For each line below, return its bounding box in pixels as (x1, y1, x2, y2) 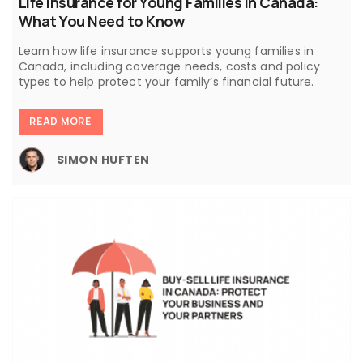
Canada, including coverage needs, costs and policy (18, 58, 320, 75)
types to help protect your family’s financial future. (18, 74, 314, 91)
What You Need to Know (18, 11, 184, 32)
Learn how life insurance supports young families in (18, 43, 314, 60)
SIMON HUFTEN (56, 151, 150, 168)
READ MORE (29, 114, 92, 129)
